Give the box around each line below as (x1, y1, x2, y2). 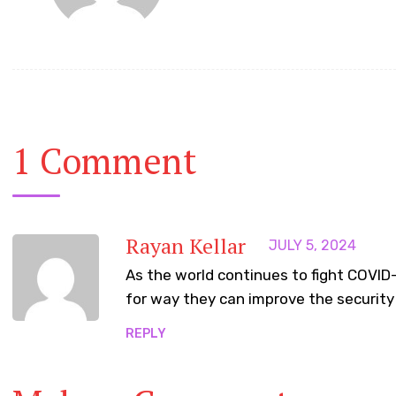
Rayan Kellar (126, 232, 247, 261)
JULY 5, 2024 (269, 237, 357, 255)
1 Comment (12, 137, 197, 185)
